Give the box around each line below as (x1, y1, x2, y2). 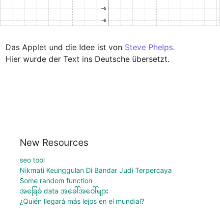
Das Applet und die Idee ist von (5, 42, 125, 52)
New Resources (20, 136, 88, 148)
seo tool (20, 155, 45, 164)
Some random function (20, 176, 92, 185)
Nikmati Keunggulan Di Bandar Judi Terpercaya (20, 165, 172, 174)
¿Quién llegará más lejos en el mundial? (20, 196, 144, 205)
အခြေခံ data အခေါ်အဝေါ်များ (20, 186, 109, 195)
